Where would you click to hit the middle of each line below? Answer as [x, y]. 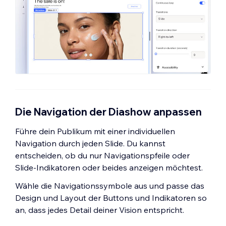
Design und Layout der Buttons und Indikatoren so [111, 198]
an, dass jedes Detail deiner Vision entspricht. [100, 210]
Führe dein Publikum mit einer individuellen [95, 131]
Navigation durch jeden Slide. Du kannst [90, 144]
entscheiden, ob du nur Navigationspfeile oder [102, 156]
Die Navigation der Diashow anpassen [108, 112]
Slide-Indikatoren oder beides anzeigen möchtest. [109, 168]
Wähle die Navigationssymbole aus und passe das [110, 186]
